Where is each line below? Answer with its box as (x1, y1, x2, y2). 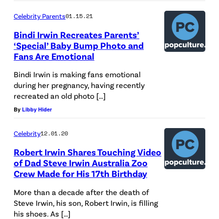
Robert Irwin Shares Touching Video (14, 146, 161, 158)
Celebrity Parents (14, 11, 66, 20)
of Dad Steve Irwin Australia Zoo (14, 157, 148, 169)
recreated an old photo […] (14, 91, 106, 101)
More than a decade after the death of (14, 187, 149, 197)
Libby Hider (22, 106, 52, 113)
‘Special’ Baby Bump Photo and (14, 39, 144, 51)
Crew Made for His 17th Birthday (14, 168, 147, 179)
